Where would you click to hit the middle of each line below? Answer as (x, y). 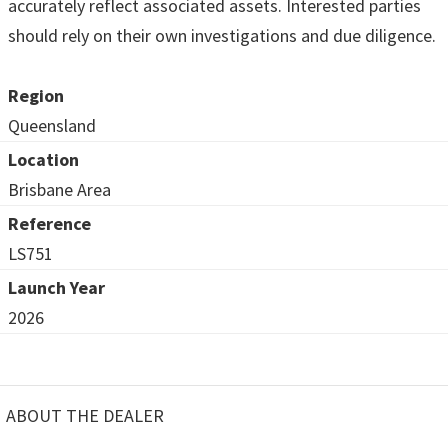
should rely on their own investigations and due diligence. (222, 35)
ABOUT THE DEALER (85, 415)
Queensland (52, 125)
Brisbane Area (59, 189)
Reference (49, 223)
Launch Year (56, 287)
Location (43, 159)
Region (36, 95)
